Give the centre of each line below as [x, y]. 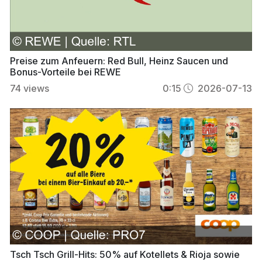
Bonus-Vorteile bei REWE [65, 72]
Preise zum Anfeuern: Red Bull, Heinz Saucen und [119, 61]
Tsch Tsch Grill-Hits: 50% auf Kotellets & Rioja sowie [125, 254]
